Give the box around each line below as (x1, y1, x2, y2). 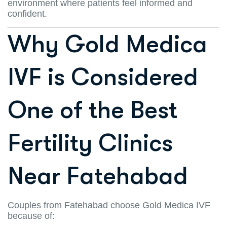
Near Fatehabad (8, 162, 188, 190)
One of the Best (8, 96, 177, 124)
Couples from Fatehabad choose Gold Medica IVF (8, 200, 210, 210)
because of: (8, 210, 55, 221)
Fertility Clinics (8, 129, 173, 157)
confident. (8, 8, 47, 19)
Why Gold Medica (8, 30, 207, 58)
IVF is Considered (8, 63, 198, 91)
